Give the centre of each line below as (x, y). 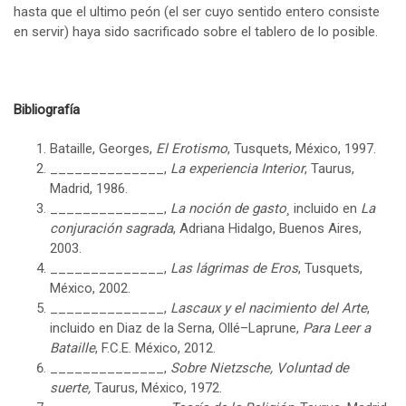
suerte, (70, 388)
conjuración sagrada (111, 229)
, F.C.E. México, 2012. (155, 348)
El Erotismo (192, 149)
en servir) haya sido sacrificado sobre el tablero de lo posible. (196, 32)
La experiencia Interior (237, 169)
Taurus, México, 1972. (156, 388)
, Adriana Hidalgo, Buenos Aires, (267, 229)
